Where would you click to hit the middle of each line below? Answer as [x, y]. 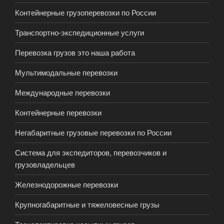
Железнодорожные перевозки [66, 184]
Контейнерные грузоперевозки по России [85, 12]
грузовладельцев [45, 164]
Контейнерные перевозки [58, 112]
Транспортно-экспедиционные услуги [79, 32]
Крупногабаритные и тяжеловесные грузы [87, 204]
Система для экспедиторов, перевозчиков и [91, 152]
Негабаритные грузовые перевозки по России [93, 132]
